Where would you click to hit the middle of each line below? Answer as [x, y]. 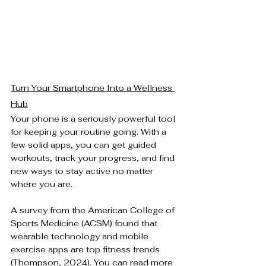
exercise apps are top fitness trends [86, 250]
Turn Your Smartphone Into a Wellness [93, 88]
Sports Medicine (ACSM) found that [85, 224]
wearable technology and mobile [81, 237]
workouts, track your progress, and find [94, 158]
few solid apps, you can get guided [85, 145]
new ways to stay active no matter [83, 171]
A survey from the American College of [94, 210]
